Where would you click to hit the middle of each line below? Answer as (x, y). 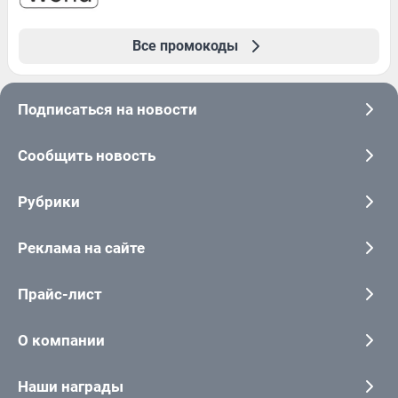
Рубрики (49, 202)
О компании (61, 340)
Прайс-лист (60, 294)
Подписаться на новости (107, 109)
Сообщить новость (87, 155)
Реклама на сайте (81, 248)
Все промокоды (185, 46)
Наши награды (71, 386)
